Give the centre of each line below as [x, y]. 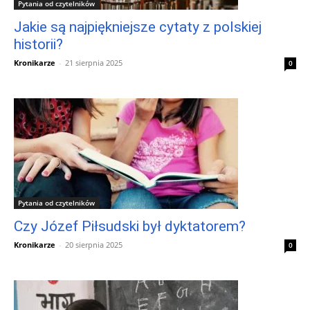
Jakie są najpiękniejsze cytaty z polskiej [138, 27]
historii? [38, 44]
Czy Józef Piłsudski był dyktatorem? [130, 226]
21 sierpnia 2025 [94, 62]
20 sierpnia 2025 [94, 244]
